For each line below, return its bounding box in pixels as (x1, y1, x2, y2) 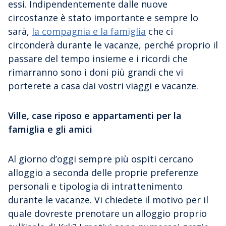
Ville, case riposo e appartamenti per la (8, 109, 182, 122)
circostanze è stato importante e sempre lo (8, 11, 198, 24)
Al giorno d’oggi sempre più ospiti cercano (8, 152, 193, 165)
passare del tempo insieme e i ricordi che (8, 52, 188, 65)
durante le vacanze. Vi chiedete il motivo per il (8, 193, 208, 206)
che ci (146, 25, 173, 37)
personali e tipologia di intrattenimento (8, 180, 183, 192)
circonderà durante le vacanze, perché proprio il (8, 38, 218, 51)
